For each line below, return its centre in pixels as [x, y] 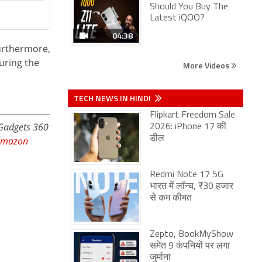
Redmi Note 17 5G [187, 175]
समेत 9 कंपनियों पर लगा [190, 246]
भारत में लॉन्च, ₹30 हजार [192, 187]
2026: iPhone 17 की [188, 127]
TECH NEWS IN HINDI [113, 98]
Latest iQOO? [177, 18]
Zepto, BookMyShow [192, 235]
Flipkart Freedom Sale [192, 115]
